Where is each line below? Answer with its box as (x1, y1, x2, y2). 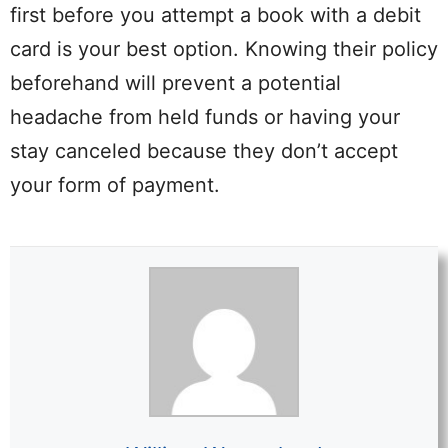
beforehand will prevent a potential (10, 71, 341, 96)
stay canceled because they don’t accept (10, 139, 398, 164)
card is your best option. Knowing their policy (10, 37, 438, 62)
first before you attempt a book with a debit (10, 3, 421, 28)
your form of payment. (10, 173, 220, 198)
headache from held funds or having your (10, 105, 400, 130)
